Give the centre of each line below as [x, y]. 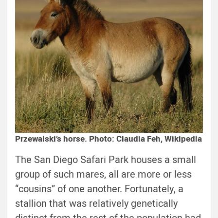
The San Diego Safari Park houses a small [106, 160]
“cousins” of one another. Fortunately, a [99, 189]
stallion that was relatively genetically [96, 204]
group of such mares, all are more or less [103, 175]
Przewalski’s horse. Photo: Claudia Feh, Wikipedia [109, 139]
